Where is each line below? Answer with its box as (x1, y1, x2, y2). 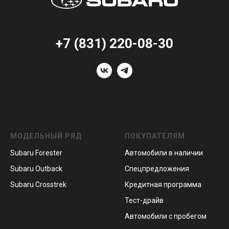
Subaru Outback (10, 164, 62, 173)
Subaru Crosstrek (10, 180, 66, 189)
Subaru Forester (10, 148, 62, 157)
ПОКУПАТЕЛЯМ (125, 131, 185, 140)
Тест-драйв (125, 196, 164, 204)
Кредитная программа (125, 180, 201, 189)
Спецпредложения (125, 164, 189, 173)
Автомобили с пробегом (125, 212, 207, 220)
